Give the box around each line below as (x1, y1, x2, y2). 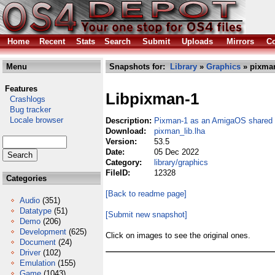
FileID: (106, 168, 133, 177)
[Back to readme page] (106, 189, 187, 198)
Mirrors (227, 37, 254, 46)
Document (20, 238, 56, 247)
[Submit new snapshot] (106, 210, 187, 219)
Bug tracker (2, 105, 51, 114)
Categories (4, 174, 47, 183)
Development (20, 227, 66, 236)
